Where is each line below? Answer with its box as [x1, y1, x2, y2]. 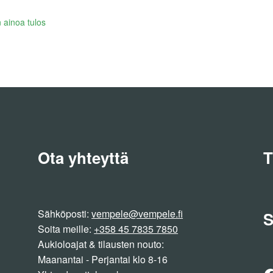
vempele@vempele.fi [91, 207, 183, 221]
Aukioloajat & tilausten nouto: [38, 237, 165, 252]
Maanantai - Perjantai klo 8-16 [38, 252, 168, 267]
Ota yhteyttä [38, 146, 129, 169]
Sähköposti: [38, 207, 92, 221]
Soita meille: [38, 222, 94, 236]
